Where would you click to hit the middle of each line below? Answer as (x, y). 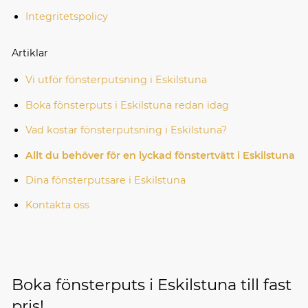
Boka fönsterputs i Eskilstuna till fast (151, 285)
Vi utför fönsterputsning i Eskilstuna (116, 80)
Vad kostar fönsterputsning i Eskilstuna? (126, 130)
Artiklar (30, 53)
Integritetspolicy (66, 17)
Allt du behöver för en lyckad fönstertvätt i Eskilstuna (160, 155)
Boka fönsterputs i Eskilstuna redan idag (127, 105)
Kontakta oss (57, 205)
